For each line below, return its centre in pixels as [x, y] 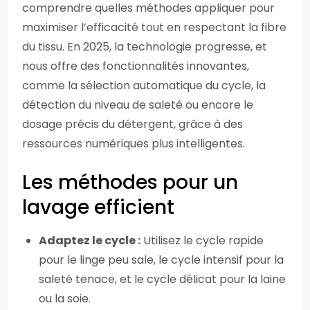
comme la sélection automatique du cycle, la [144, 85]
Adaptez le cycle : [90, 240]
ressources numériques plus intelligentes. [134, 144]
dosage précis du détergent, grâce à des [133, 124]
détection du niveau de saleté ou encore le [138, 105]
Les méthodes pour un [130, 182]
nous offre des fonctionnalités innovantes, [136, 66]
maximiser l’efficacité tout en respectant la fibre [154, 27]
